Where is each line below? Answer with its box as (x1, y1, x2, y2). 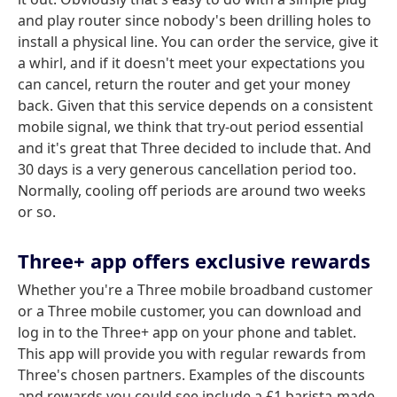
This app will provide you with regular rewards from (18, 344, 366, 364)
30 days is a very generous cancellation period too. (18, 160, 356, 180)
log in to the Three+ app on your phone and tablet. (18, 323, 356, 343)
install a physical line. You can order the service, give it (18, 32, 378, 52)
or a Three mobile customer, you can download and (18, 301, 362, 322)
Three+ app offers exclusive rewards (18, 247, 370, 275)
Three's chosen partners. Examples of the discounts (18, 365, 365, 385)
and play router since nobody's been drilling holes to (18, 11, 371, 31)
